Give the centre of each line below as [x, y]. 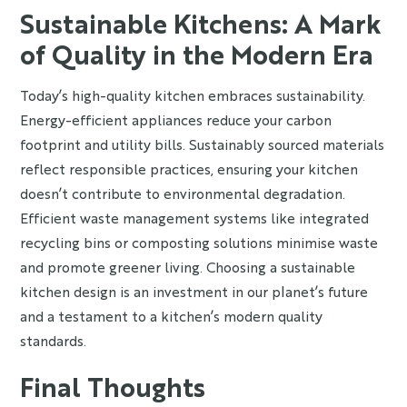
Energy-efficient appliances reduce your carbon [176, 119]
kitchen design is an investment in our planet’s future [194, 291]
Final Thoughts [113, 386]
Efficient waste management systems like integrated [195, 218]
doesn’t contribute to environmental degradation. [183, 193]
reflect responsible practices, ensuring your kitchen [189, 169]
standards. [54, 340]
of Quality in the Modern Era [197, 54]
